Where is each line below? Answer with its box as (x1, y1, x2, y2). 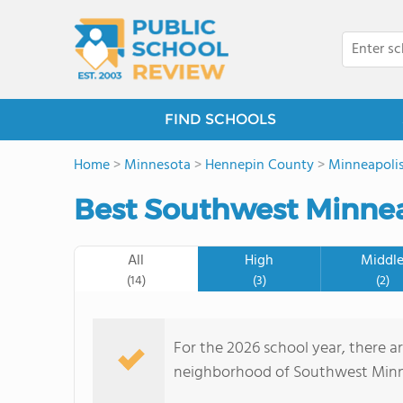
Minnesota (124, 154, 191, 177)
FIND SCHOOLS (165, 111, 276, 128)
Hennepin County (205, 154, 314, 177)
